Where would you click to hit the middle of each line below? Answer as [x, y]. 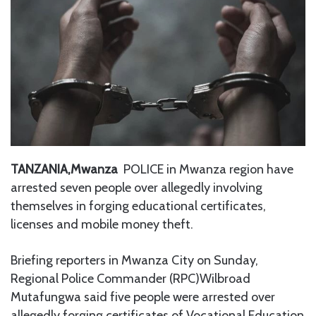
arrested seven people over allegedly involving [136, 188]
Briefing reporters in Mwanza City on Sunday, [134, 261]
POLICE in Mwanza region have [206, 170]
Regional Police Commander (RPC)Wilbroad [130, 279]
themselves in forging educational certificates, [138, 206]
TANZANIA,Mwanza [64, 170]
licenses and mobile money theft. [102, 225]
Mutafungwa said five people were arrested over [143, 297]
